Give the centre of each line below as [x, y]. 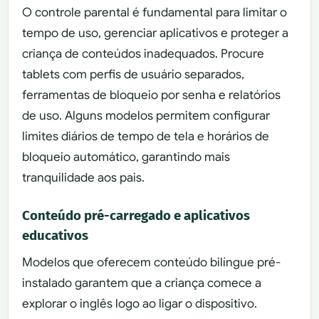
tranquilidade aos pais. [84, 177]
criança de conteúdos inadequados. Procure [143, 53]
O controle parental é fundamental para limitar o [155, 12]
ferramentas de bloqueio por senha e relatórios [152, 95]
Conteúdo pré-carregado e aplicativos [136, 216]
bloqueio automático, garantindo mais [126, 157]
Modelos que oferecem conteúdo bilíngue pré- [152, 262]
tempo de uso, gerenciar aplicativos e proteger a [156, 33]
